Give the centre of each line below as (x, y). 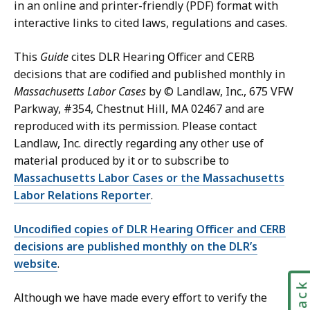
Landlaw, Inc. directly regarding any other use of (139, 144)
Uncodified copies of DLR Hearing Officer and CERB (150, 229)
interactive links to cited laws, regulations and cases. (151, 23)
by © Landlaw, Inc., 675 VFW (220, 92)
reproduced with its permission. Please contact (135, 126)
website (36, 264)
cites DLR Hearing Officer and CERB (162, 57)
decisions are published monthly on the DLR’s (136, 247)
